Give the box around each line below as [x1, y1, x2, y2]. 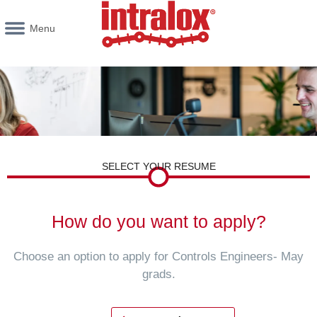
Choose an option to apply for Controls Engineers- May [13, 250, 304, 264]
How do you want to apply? [51, 212, 266, 231]
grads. [142, 267, 175, 282]
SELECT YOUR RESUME [101, 161, 216, 172]
